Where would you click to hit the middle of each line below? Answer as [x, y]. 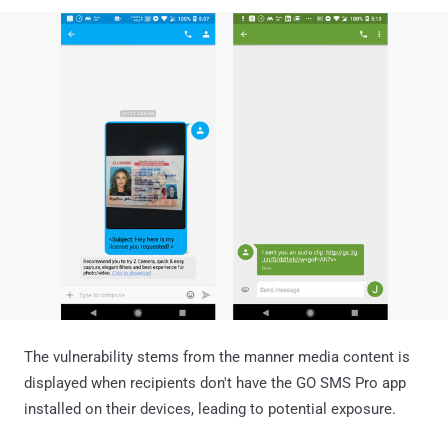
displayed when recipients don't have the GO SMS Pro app [215, 382]
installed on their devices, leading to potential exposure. [210, 408]
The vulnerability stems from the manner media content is [217, 356]
